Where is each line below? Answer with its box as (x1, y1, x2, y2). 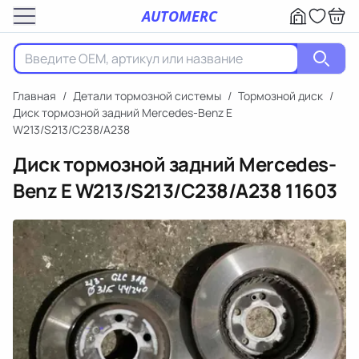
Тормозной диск (238, 88, 323, 103)
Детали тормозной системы (73, 88, 221, 103)
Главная (13, 88, 56, 103)
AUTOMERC (142, 6, 217, 26)
